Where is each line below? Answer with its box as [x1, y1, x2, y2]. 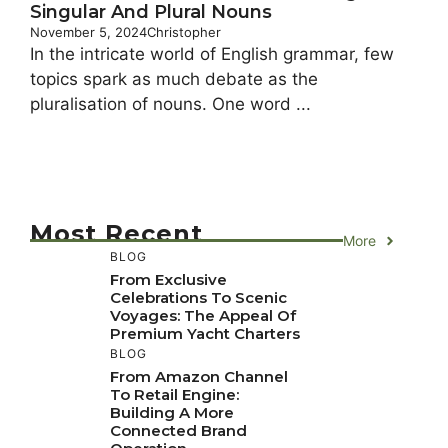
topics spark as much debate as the [30, 69, 318, 90]
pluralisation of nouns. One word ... [30, 94, 311, 115]
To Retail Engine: [110, 385, 239, 405]
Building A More [110, 403, 234, 423]
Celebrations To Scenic [110, 288, 287, 308]
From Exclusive [110, 270, 227, 290]
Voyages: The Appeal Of [110, 306, 296, 326]
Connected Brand [110, 421, 247, 441]
